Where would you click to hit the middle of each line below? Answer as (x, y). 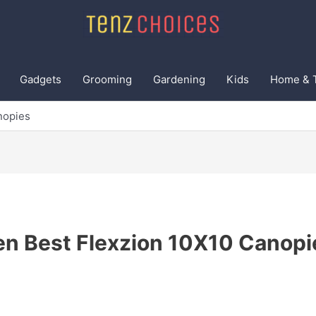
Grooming (107, 79)
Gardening (179, 79)
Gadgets (41, 79)
